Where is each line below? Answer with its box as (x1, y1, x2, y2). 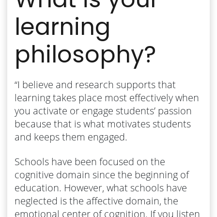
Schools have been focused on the (15, 155, 165, 168)
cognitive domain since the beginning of (15, 168, 189, 181)
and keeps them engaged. (15, 130, 127, 143)
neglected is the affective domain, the (15, 194, 178, 207)
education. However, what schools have (15, 181, 187, 194)
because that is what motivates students (15, 117, 191, 130)
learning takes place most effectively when (15, 91, 199, 104)
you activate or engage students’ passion (15, 104, 192, 117)
